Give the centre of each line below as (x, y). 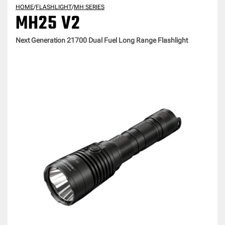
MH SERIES (89, 7)
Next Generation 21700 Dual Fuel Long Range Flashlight (102, 40)
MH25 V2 (48, 24)
